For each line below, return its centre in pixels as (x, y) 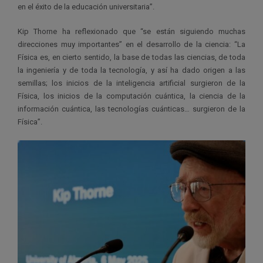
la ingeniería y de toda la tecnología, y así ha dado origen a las (131, 70)
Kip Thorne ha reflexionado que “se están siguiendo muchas (131, 31)
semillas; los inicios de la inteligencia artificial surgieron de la (131, 83)
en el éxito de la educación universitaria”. (86, 6)
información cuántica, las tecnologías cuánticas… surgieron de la (131, 109)
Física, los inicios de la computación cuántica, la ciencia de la (131, 96)
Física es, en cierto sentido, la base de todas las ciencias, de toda (131, 57)
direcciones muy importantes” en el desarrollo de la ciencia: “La (131, 44)
